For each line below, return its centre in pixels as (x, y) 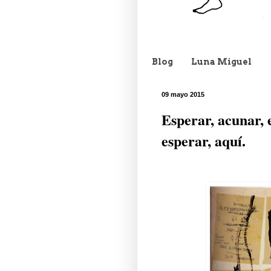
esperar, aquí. (204, 140)
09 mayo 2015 (183, 94)
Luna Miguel (221, 62)
